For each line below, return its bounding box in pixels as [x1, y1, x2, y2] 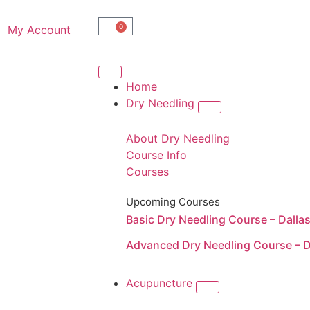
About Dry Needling [126, 131, 230, 145]
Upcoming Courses [126, 195, 220, 208]
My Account [8, 23, 71, 37]
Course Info [126, 148, 187, 162]
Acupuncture [126, 276, 196, 290]
